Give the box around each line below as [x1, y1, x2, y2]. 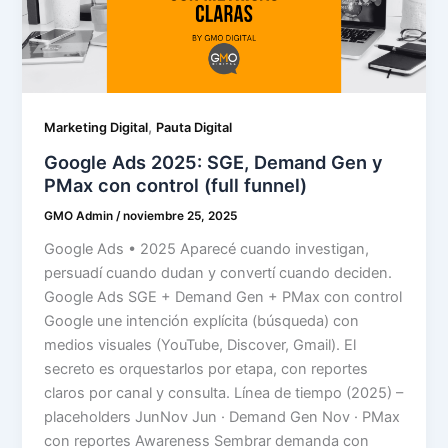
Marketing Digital [44, 120, 149, 136]
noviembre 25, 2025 [123, 208, 238, 223]
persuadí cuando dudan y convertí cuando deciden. [44, 263, 393, 282]
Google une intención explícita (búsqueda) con [44, 311, 360, 330]
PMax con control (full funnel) [44, 173, 308, 196]
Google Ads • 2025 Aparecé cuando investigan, [44, 239, 370, 258]
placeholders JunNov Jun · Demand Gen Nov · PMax [44, 407, 401, 426]
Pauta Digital [156, 120, 233, 136]
